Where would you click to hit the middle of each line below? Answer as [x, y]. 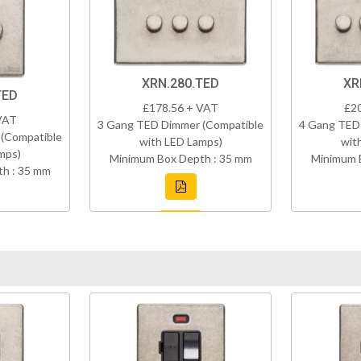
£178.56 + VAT [180, 108]
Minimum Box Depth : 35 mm [180, 159]
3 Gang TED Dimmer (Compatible [180, 125]
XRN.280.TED [180, 84]
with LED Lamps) [180, 142]
